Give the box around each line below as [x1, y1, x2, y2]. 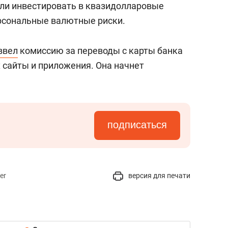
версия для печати [127, 172, 190, 180]
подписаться [107, 119, 167, 130]
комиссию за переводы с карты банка [18, 45, 183, 56]
